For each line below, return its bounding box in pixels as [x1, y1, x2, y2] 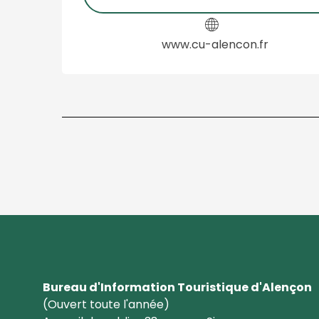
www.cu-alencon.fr [162, 36, 268, 53]
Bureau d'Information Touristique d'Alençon [43, 279, 312, 296]
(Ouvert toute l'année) [43, 296, 169, 313]
